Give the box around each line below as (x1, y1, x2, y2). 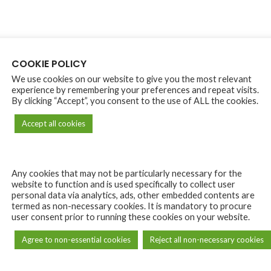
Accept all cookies (22, 119, 85, 129)
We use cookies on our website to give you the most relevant (11, 74, 252, 85)
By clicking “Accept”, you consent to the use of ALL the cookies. (11, 96, 258, 106)
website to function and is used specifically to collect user (11, 178, 235, 189)
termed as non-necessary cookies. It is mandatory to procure (11, 200, 252, 211)
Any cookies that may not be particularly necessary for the (11, 168, 242, 178)
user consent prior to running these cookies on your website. (11, 211, 250, 222)
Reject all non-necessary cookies (150, 234, 264, 244)
